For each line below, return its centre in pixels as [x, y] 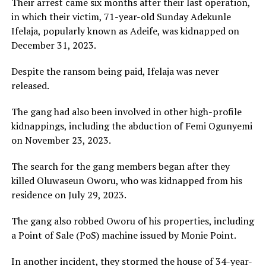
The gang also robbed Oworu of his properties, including [132, 221]
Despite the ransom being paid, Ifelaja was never [115, 72]
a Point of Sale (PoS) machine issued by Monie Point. [123, 235]
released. [30, 86]
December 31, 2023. [53, 45]
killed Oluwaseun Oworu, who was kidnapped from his [126, 181]
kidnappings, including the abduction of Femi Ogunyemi [132, 126]
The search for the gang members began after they [120, 167]
